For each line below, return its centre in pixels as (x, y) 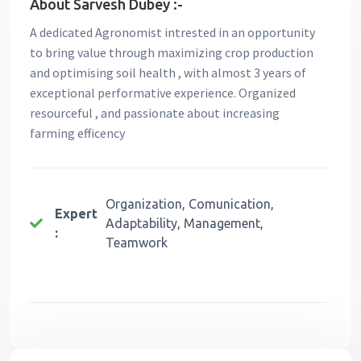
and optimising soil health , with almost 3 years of (168, 72)
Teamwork (137, 242)
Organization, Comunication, (190, 203)
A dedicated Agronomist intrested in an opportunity (172, 32)
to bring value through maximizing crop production (172, 52)
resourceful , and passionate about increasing (155, 112)
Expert (76, 213)
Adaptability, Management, (185, 223)
